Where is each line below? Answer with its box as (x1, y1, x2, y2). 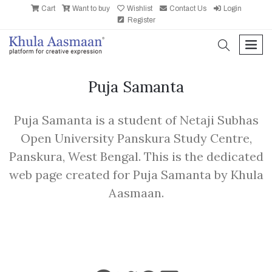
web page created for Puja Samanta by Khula (8, 167, 263, 182)
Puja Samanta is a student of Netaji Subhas (13, 112, 259, 127)
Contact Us (168, 4, 206, 13)
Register (126, 16, 155, 24)
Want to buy (70, 4, 110, 13)
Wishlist (125, 4, 152, 13)
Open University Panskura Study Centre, (20, 131, 252, 146)
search (229, 36, 261, 48)
